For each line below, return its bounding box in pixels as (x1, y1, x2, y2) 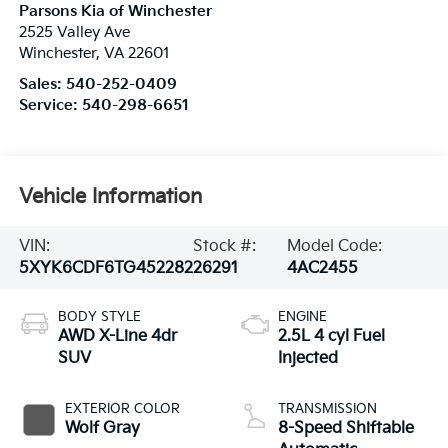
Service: (18, 97, 82, 115)
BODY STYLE (57, 308, 141, 325)
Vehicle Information (18, 184, 202, 209)
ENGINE (278, 308, 327, 325)
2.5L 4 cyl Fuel (278, 326, 385, 346)
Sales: (18, 76, 66, 94)
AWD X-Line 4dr (57, 326, 177, 346)
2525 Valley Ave (18, 24, 130, 42)
